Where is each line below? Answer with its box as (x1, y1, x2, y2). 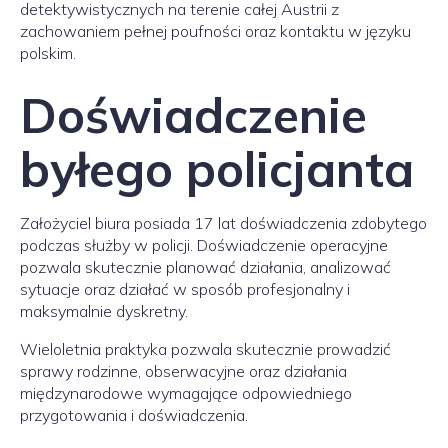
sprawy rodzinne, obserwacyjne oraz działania (20, 361, 347, 381)
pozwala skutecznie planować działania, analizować (20, 257, 391, 277)
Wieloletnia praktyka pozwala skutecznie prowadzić (20, 339, 391, 359)
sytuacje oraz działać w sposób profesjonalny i (20, 279, 350, 299)
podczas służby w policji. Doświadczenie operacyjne (20, 235, 388, 255)
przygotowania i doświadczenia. (20, 405, 248, 425)
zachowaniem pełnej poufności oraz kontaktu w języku (20, 21, 411, 41)
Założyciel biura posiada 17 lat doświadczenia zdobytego (20, 213, 427, 233)
